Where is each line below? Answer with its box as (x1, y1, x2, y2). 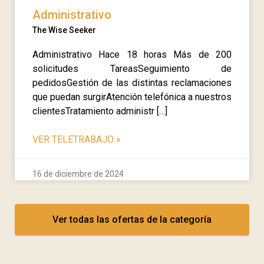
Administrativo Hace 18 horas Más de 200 (32, 48, 232, 60)
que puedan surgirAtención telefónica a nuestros (32, 91, 232, 103)
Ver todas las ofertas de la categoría (52, 213, 212, 225)
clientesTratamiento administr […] (32, 105, 167, 117)
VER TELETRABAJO (32, 133, 116, 145)
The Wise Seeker (32, 25, 96, 35)
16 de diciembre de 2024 (32, 169, 124, 179)
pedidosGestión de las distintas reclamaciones (32, 77, 232, 88)
